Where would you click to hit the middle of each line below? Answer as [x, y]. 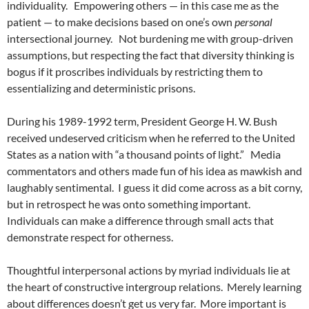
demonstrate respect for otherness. [90, 237]
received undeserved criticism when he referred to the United [151, 138]
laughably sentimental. [60, 188]
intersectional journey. [61, 39]
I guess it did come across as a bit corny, [210, 188]
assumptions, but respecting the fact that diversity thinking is [151, 55]
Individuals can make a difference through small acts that [140, 221]
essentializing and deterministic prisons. [101, 88]
